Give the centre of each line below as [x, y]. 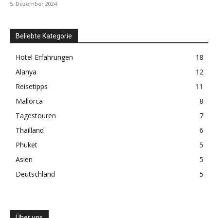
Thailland [30, 130]
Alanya [26, 72]
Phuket [27, 145]
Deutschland [35, 174]
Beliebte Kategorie [44, 36]
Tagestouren [36, 116]
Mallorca [29, 101]
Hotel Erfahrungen [44, 57]
